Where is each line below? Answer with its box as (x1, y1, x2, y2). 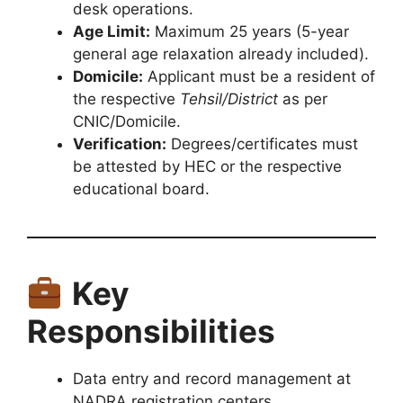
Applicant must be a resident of (143, 67, 375, 86)
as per (278, 90, 327, 109)
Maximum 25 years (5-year (150, 22, 349, 41)
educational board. (73, 180, 210, 199)
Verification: (73, 135, 166, 154)
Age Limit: (73, 22, 150, 41)
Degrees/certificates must (166, 135, 358, 154)
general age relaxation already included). (73, 45, 369, 64)
